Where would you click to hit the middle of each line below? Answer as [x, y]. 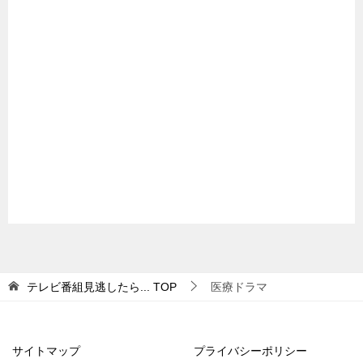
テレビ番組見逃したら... [88, 287]
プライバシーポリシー [250, 351]
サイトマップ [46, 351]
